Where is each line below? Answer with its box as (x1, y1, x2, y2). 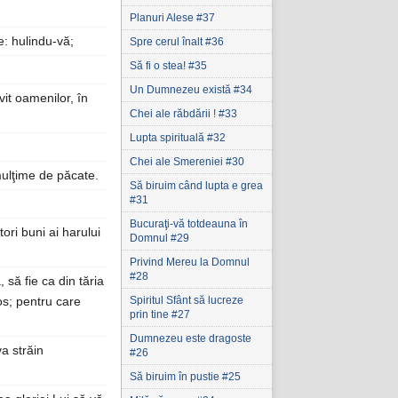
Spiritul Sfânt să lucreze (130, 294, 243, 306)
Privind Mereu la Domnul (130, 256, 250, 268)
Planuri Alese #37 (130, 12, 215, 24)
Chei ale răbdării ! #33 (130, 107, 237, 120)
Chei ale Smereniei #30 (130, 155, 244, 168)
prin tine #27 (130, 308, 190, 321)
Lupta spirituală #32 (130, 131, 226, 144)
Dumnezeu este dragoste (130, 332, 251, 345)
